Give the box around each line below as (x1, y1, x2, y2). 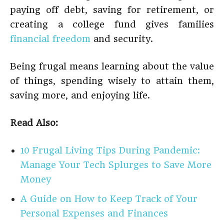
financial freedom (10, 33, 90, 44)
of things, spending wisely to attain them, (10, 75, 214, 86)
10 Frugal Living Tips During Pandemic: (20, 145, 200, 155)
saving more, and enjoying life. (10, 90, 150, 100)
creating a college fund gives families (10, 19, 214, 29)
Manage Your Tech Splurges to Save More (20, 159, 211, 170)
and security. (90, 33, 153, 44)
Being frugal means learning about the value (10, 61, 214, 71)
